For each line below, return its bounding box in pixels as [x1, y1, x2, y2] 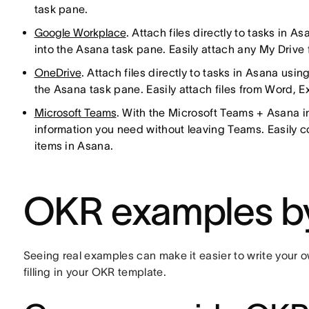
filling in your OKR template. [23, 266, 166, 278]
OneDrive [34, 66, 81, 79]
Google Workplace [34, 26, 126, 39]
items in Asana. [34, 139, 114, 152]
